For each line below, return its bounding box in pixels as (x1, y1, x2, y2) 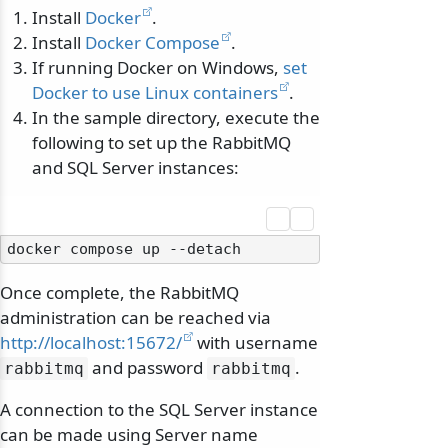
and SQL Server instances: (32, 156, 239, 180)
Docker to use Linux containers (32, 81, 278, 105)
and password (88, 356, 207, 380)
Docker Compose (85, 31, 220, 55)
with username (193, 331, 318, 355)
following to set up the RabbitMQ (32, 131, 291, 155)
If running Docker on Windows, (32, 56, 283, 80)
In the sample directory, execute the (32, 106, 320, 130)
